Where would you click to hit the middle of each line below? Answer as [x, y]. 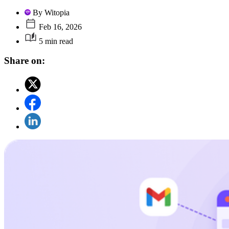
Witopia [57, 12]
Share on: [25, 61]
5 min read [55, 41]
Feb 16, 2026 [59, 27]
